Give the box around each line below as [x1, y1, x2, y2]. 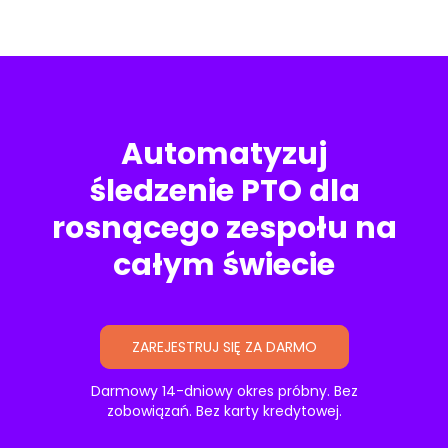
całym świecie [113, 243, 335, 286]
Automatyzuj [121, 132, 327, 175]
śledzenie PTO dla [88, 169, 360, 212]
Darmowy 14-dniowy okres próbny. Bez [90, 380, 358, 401]
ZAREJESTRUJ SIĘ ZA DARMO [131, 336, 317, 357]
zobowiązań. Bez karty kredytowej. [106, 400, 342, 421]
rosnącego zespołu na [51, 206, 397, 249]
